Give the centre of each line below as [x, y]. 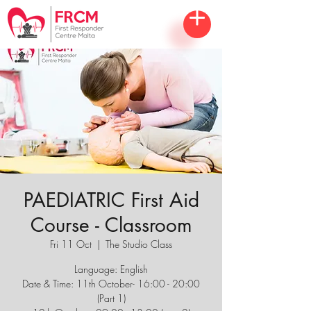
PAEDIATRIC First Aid [111, 200]
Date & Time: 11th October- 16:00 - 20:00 [111, 284]
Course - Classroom [111, 225]
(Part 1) [111, 298]
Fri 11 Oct [71, 244]
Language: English [111, 269]
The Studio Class [139, 244]
